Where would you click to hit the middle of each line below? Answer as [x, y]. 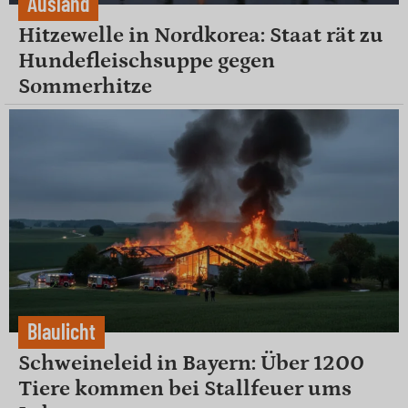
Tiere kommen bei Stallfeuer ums [185, 388]
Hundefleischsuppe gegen [147, 61]
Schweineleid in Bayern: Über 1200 [191, 362]
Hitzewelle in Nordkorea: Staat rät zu [201, 36]
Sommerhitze [85, 87]
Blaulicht [61, 331]
